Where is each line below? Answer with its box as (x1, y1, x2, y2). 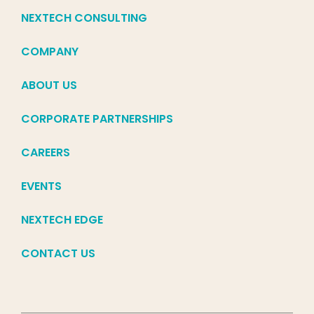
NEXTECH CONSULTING (21, 10, 147, 27)
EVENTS (21, 178, 62, 195)
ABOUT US (21, 77, 77, 94)
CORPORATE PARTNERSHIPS (21, 111, 173, 128)
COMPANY (21, 43, 78, 60)
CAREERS (21, 144, 70, 161)
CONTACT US (21, 245, 95, 262)
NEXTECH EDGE (21, 212, 103, 228)
